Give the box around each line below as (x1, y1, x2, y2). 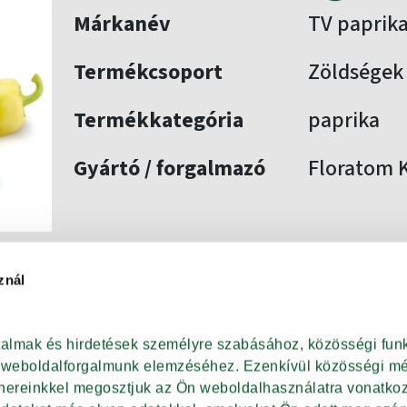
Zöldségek (308, 56, 404, 89)
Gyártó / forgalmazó (73, 153, 265, 185)
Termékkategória (73, 104, 243, 137)
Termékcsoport (73, 56, 223, 89)
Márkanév (73, 8, 171, 41)
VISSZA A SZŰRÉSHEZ (127, 318, 280, 342)
